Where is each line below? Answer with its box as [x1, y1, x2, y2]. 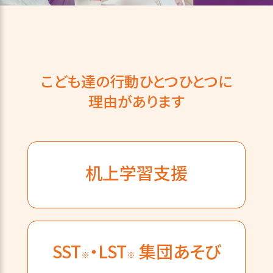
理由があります [88, 90, 185, 112]
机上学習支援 [85, 160, 188, 185]
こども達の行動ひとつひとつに [41, 69, 232, 91]
